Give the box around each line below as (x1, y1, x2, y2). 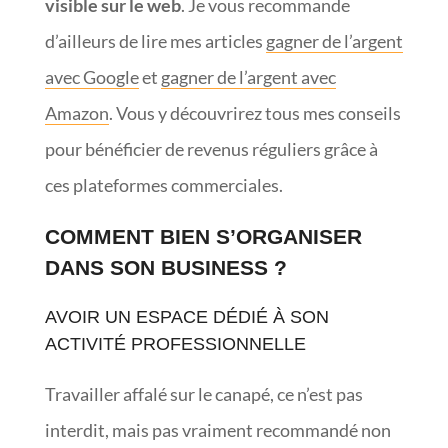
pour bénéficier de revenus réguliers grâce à (44, 137, 378, 160)
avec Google (44, 65, 139, 88)
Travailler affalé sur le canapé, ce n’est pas (44, 382, 363, 405)
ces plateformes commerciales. (44, 173, 283, 196)
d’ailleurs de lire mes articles (44, 29, 266, 52)
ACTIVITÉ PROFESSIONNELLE (44, 333, 306, 354)
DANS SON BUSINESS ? (44, 255, 287, 279)
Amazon (44, 101, 109, 124)
